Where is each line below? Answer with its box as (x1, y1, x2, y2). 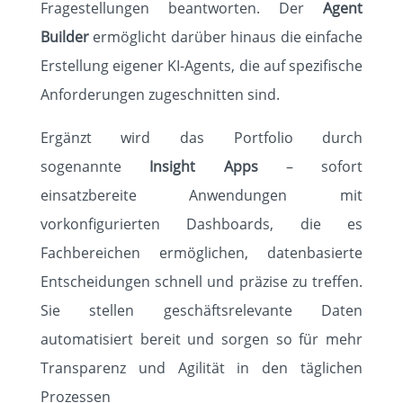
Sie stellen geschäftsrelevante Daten (40, 300, 363, 320)
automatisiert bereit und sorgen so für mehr (40, 329, 363, 349)
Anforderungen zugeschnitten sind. (40, 85, 280, 104)
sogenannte (40, 157, 121, 176)
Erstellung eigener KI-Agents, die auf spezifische (40, 56, 363, 76)
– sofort (285, 157, 363, 176)
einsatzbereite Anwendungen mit (40, 185, 363, 205)
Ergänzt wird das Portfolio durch (40, 128, 363, 148)
